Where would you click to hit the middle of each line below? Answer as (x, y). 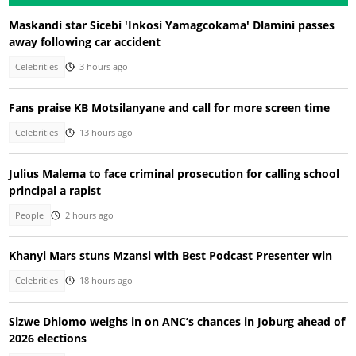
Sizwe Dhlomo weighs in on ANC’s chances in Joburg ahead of (176, 321)
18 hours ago (106, 281)
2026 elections (47, 338)
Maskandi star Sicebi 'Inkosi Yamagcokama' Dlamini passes (171, 25)
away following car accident (84, 42)
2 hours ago (89, 215)
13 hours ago (106, 133)
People (30, 215)
